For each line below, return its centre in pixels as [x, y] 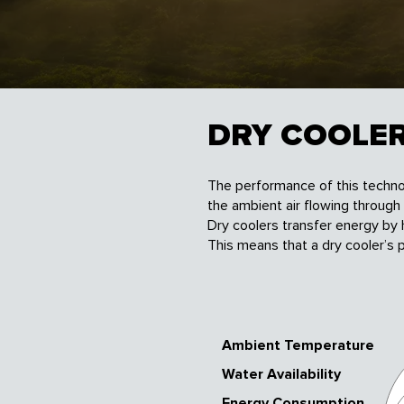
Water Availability [281, 374]
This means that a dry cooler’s [303, 245]
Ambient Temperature [298, 345]
